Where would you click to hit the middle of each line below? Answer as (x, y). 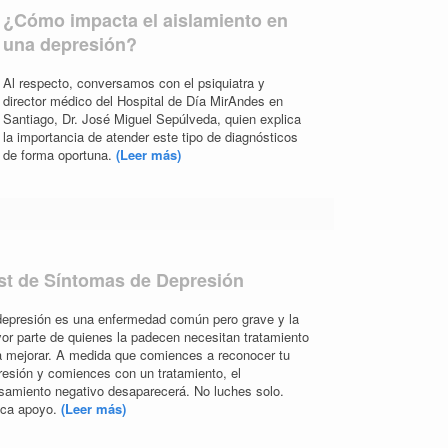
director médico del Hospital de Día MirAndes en (142, 100)
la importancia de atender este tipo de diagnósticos (150, 136)
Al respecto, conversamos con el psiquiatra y (133, 82)
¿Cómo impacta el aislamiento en (145, 19)
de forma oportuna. (59, 154)
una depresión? (69, 43)
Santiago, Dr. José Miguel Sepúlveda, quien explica (151, 118)
